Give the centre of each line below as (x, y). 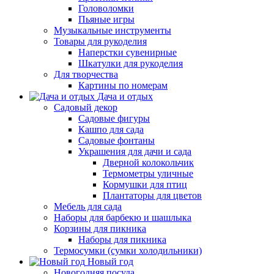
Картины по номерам (123, 85)
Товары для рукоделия (100, 41)
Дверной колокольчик (148, 162)
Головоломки (106, 8)
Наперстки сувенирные (128, 52)
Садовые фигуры (114, 118)
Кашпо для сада (111, 129)
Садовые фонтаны (117, 140)
